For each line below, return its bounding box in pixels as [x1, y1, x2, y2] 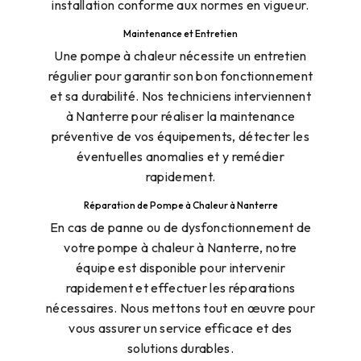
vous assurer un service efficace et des [68, 319, 293, 336]
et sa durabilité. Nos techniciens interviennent [49, 87, 312, 104]
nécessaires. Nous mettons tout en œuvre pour [45, 299, 316, 316]
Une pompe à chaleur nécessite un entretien [54, 47, 307, 64]
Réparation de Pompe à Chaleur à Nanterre [83, 198, 278, 211]
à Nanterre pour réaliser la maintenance [65, 107, 296, 124]
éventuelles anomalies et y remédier [76, 147, 285, 164]
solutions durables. [127, 339, 234, 356]
